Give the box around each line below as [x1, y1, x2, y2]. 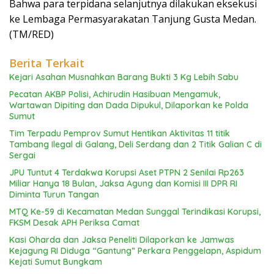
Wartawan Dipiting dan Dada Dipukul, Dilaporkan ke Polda [9, 100, 248, 111]
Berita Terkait [9, 56, 84, 71]
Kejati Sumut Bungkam [9, 256, 102, 268]
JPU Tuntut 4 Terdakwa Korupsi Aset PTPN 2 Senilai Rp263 [9, 167, 244, 179]
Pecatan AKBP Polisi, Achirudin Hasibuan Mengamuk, [9, 89, 220, 100]
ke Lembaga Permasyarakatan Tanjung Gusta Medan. [9, 12, 256, 26]
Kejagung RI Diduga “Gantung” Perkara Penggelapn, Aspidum [9, 245, 261, 257]
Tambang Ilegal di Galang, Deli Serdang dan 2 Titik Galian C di [9, 139, 262, 150]
